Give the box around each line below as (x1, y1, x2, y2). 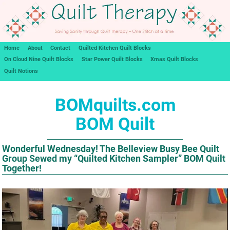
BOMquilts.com (54, 94, 176, 115)
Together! (2, 162, 42, 174)
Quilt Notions (4, 67, 38, 74)
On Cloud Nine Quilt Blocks (4, 56, 73, 63)
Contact (50, 44, 71, 51)
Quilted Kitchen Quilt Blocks (79, 44, 151, 51)
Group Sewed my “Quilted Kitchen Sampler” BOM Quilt (2, 152, 226, 164)
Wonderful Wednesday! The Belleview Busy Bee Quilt (2, 143, 220, 154)
